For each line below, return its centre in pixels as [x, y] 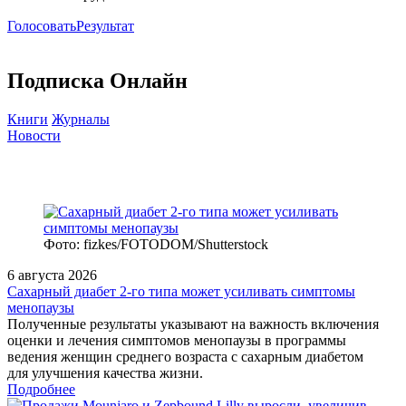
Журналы [81, 119]
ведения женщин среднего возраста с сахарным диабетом [185, 357]
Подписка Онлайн [97, 80]
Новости [34, 135]
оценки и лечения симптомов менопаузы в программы [177, 341]
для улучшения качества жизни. [105, 373]
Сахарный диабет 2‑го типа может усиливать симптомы [181, 292]
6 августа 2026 [52, 275]
